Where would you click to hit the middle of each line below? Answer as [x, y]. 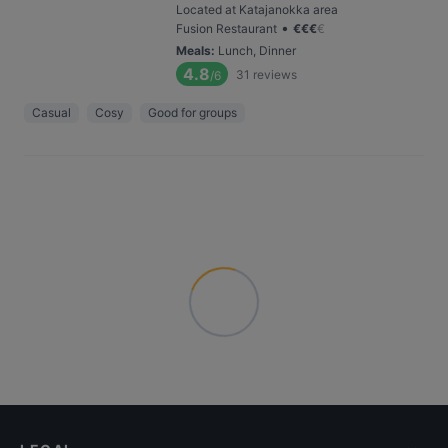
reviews [275, 74]
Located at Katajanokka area [257, 9]
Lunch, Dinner [257, 50]
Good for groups [192, 112]
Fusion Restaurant [226, 28]
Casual [51, 112]
